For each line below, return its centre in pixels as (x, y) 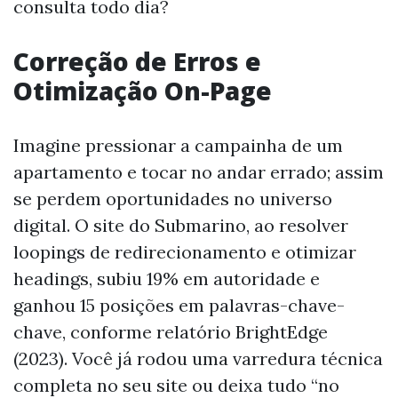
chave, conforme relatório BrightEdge (171, 331)
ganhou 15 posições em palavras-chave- (179, 305)
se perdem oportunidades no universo (173, 198)
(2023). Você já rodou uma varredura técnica (198, 358)
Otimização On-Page (143, 90)
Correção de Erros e (137, 61)
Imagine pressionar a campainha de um (178, 145)
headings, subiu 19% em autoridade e (167, 278)
